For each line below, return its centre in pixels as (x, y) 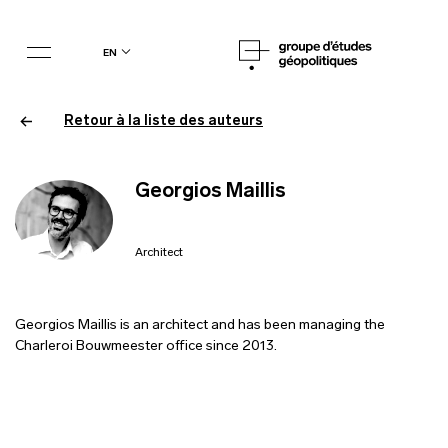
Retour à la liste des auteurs (163, 121)
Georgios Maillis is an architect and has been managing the (200, 325)
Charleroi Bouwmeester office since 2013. (146, 346)
